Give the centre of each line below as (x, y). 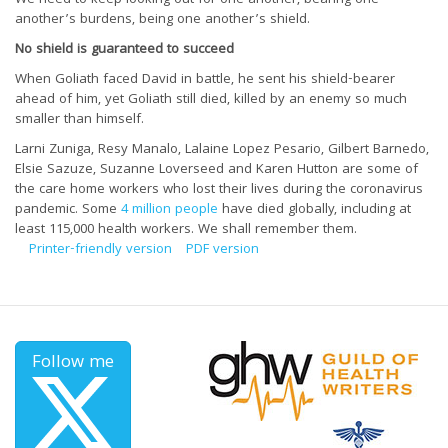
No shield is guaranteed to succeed (124, 49)
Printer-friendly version (100, 249)
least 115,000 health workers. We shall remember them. (186, 229)
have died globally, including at (314, 209)
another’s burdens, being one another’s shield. (162, 19)
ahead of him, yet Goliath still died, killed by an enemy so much (211, 99)
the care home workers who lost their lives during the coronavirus (219, 189)
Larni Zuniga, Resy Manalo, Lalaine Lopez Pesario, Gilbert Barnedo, (222, 149)
